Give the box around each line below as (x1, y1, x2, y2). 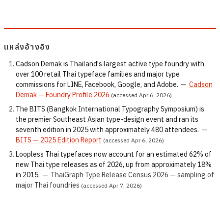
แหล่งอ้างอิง (4, 42, 51, 52)
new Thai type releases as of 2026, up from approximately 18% (16, 160, 212, 169)
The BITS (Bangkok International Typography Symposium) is (16, 105, 204, 114)
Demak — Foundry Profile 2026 (16, 90, 110, 100)
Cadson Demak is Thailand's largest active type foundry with (16, 59, 204, 69)
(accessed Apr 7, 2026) (80, 182, 142, 190)
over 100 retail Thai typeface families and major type (16, 70, 180, 79)
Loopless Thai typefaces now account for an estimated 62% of (16, 150, 212, 159)
